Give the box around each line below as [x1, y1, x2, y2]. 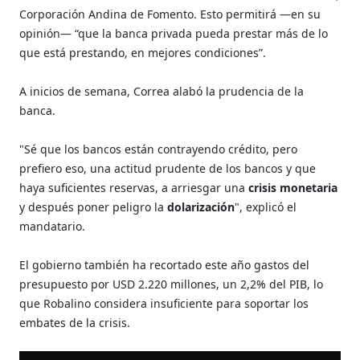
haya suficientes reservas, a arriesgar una [19, 179, 249, 195]
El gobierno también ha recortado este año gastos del [19, 256, 310, 272]
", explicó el [235, 198, 297, 215]
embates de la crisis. [19, 314, 131, 330]
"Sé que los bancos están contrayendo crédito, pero [19, 141, 298, 157]
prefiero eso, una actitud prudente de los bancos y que [19, 160, 317, 176]
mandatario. [19, 218, 86, 234]
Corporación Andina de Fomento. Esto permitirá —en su [19, 6, 321, 22]
